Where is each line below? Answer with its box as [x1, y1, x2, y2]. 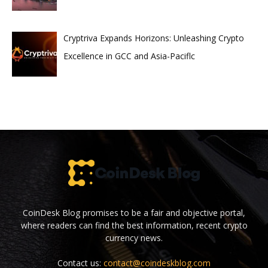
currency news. [105, 232, 163, 243]
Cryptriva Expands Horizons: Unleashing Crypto [63, 32, 244, 44]
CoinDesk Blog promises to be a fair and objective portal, [23, 206, 245, 218]
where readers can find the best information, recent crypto [20, 219, 248, 231]
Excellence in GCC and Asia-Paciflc [63, 50, 195, 62]
